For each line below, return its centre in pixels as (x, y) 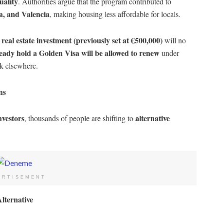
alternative (153, 118)
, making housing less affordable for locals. (115, 14)
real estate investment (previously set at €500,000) (82, 40)
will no (174, 40)
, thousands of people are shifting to (80, 118)
